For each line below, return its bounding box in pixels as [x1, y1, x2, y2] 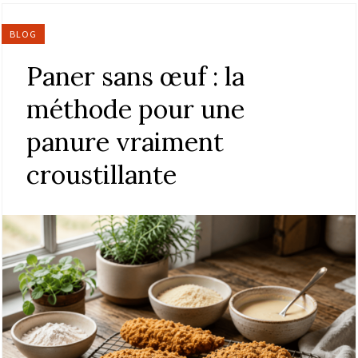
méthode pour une [26, 93, 245, 126]
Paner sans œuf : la [26, 60, 245, 93]
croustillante [26, 158, 177, 192]
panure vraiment [26, 125, 224, 159]
